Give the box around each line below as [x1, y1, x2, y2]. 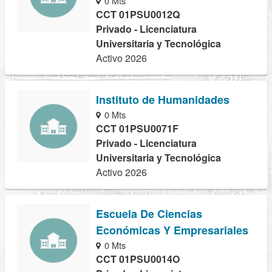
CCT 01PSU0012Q [96, 7, 180, 21]
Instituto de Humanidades [96, 91, 229, 107]
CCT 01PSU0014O [96, 251, 180, 266]
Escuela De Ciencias [96, 205, 202, 222]
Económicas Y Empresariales [96, 222, 248, 238]
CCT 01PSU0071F [96, 121, 178, 135]
